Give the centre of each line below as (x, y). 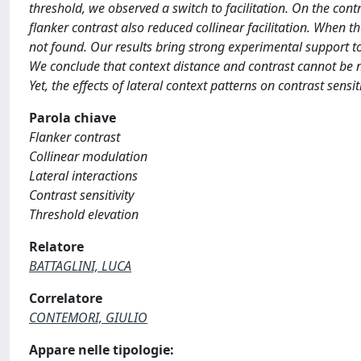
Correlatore (66, 298)
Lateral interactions (83, 176)
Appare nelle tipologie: (102, 350)
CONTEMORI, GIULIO (88, 317)
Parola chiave (73, 118)
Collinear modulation (88, 156)
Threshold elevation (84, 214)
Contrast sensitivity (81, 195)
